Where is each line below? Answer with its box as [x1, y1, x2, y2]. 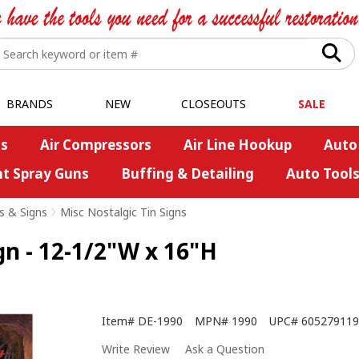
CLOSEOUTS [181, 96, 246, 111]
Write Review [102, 341, 170, 357]
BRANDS [6, 96, 53, 111]
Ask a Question [185, 341, 264, 357]
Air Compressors [39, 135, 151, 154]
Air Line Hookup [183, 135, 292, 154]
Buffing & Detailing [120, 164, 254, 183]
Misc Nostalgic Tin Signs [60, 204, 187, 220]
